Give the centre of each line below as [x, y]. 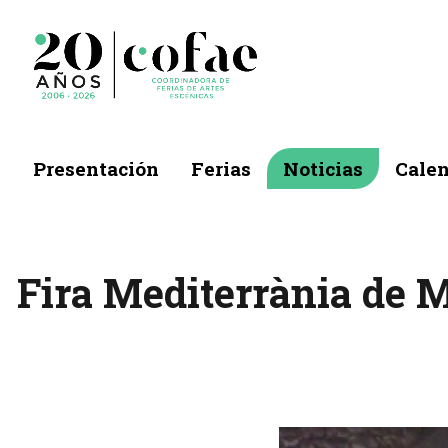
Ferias [221, 169]
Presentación [96, 169]
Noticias [323, 169]
